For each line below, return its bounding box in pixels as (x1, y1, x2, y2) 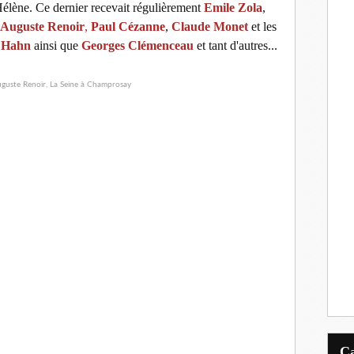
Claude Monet (171, 19, 248, 33)
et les (250, 19, 277, 33)
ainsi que (34, 38, 81, 52)
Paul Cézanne (90, 19, 165, 33)
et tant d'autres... (194, 38, 277, 52)
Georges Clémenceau (81, 38, 194, 52)
